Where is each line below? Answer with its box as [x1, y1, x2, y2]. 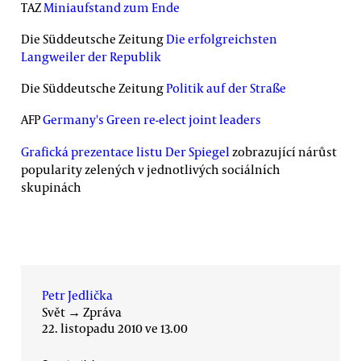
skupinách [21, 178, 81, 195]
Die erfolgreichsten [166, 30, 277, 47]
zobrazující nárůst [230, 143, 337, 160]
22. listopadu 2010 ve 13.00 [42, 320, 188, 337]
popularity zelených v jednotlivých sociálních [21, 160, 280, 177]
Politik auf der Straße [166, 80, 286, 97]
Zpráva [83, 304, 122, 321]
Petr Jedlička [42, 287, 113, 304]
